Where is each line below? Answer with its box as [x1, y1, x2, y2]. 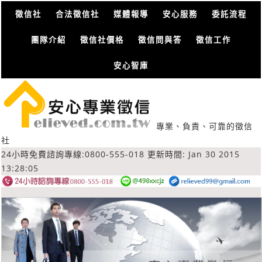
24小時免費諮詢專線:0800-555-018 [1, 149, 144, 160]
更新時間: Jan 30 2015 [147, 149, 240, 160]
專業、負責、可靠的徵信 [156, 120, 253, 132]
